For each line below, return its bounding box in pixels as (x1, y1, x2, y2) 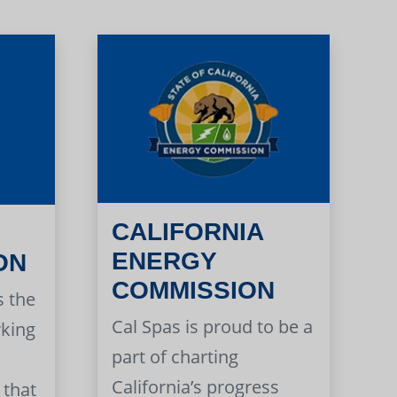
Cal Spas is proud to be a (111, 315, 313, 339)
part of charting (111, 345, 238, 370)
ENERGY (111, 247, 216, 276)
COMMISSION (111, 276, 275, 305)
